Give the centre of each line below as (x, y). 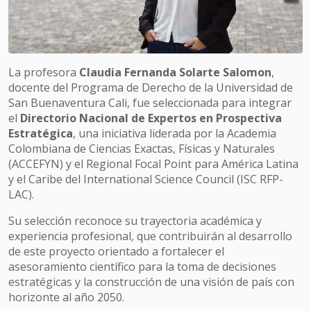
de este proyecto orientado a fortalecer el (116, 251)
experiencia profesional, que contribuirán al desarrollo (150, 236)
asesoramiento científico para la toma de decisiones (142, 266)
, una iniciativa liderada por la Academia (175, 133)
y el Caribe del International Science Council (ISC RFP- (146, 179)
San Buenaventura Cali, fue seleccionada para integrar (150, 102)
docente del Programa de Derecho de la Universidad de (151, 87)
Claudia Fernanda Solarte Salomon (175, 72)
